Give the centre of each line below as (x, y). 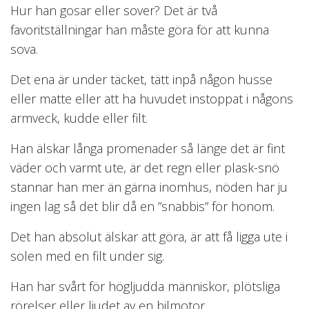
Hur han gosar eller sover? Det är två (114, 10)
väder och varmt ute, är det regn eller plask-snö (145, 167)
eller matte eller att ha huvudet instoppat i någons (152, 98)
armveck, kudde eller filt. (79, 118)
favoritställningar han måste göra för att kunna (140, 29)
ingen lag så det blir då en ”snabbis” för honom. (142, 206)
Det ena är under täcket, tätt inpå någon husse (141, 79)
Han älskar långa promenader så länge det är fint (148, 148)
